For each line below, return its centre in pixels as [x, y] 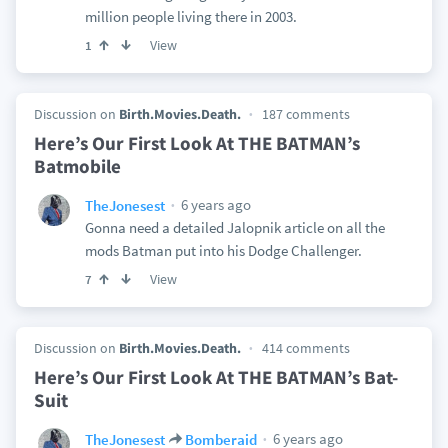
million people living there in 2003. [190, 16]
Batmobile [77, 166]
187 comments [305, 114]
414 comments [305, 348]
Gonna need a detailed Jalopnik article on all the [234, 227]
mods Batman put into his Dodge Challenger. [223, 250]
